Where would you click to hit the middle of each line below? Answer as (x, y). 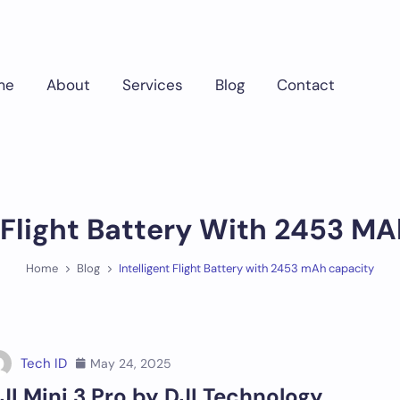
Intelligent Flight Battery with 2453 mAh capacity (246, 268)
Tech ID (43, 363)
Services (153, 84)
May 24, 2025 (130, 363)
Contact (306, 84)
